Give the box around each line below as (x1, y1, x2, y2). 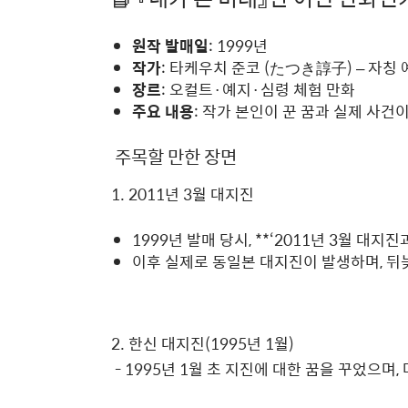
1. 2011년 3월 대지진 (111, 182, 254, 207)
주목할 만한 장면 (111, 142, 237, 170)
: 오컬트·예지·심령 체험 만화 (161, 77, 355, 101)
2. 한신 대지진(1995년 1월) (111, 331, 294, 356)
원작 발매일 (132, 34, 209, 57)
